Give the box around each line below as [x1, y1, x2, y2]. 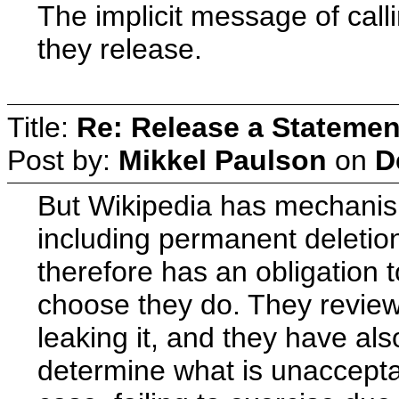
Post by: [7, 143, 118, 176]
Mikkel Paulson [118, 143, 327, 176]
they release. [37, 32, 203, 65]
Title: [7, 110, 77, 143]
